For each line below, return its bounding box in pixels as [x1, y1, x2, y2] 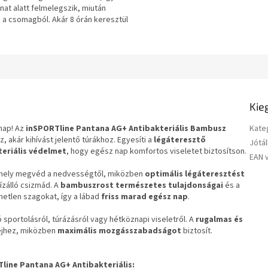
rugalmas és [196, 213, 243, 226]
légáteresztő [154, 133, 206, 146]
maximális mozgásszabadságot [57, 224, 181, 237]
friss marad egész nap [101, 190, 188, 203]
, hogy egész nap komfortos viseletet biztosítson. [66, 145, 246, 157]
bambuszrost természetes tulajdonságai [60, 179, 223, 191]
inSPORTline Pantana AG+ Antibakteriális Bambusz [26, 122, 226, 135]
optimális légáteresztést [145, 167, 245, 180]
